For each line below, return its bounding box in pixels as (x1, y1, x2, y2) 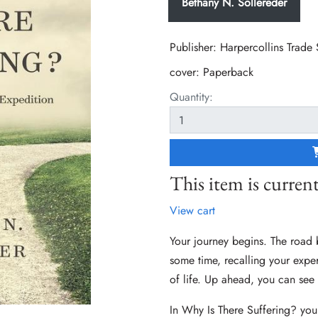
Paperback (203, 64, 253, 81)
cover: (170, 64, 203, 81)
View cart (170, 202, 215, 219)
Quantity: (170, 89, 213, 106)
